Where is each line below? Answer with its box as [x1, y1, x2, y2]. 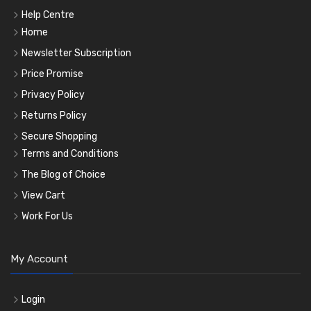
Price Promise [22, 67, 83, 80]
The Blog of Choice [22, 168, 106, 180]
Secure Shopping [22, 130, 97, 142]
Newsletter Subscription [22, 47, 131, 59]
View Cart [22, 189, 65, 201]
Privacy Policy [22, 88, 85, 101]
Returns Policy [22, 109, 87, 121]
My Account [10, 252, 68, 265]
